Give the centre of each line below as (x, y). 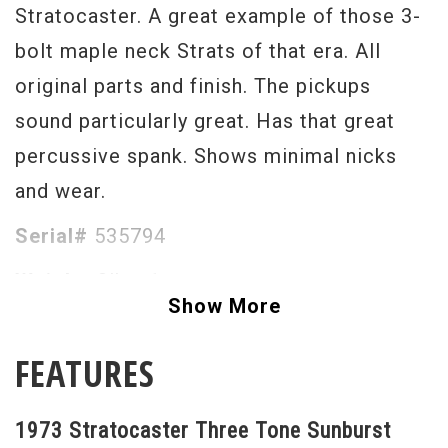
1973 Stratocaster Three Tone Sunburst (203, 430)
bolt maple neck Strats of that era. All (198, 51)
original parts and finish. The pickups (193, 86)
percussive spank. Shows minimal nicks (206, 156)
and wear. (60, 191)
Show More (224, 306)
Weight (50, 281)
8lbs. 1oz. (138, 281)
